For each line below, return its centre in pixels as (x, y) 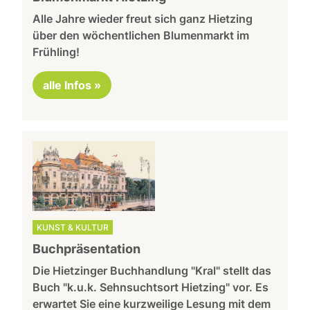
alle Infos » (72, 85)
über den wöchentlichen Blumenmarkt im (141, 36)
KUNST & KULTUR (73, 228)
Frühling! (56, 52)
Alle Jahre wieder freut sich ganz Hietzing (143, 19)
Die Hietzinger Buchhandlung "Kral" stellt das (152, 271)
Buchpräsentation (87, 249)
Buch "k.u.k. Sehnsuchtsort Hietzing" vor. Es (151, 288)
